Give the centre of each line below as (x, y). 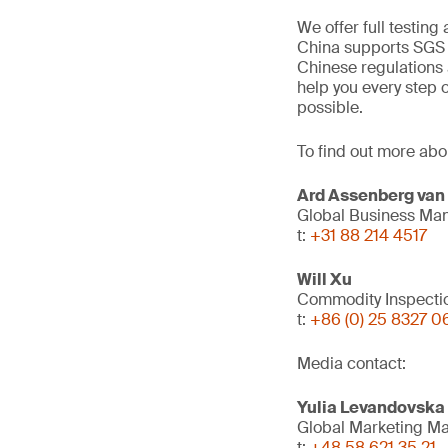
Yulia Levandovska (371, 407)
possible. (330, 107)
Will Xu (324, 279)
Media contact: (351, 363)
